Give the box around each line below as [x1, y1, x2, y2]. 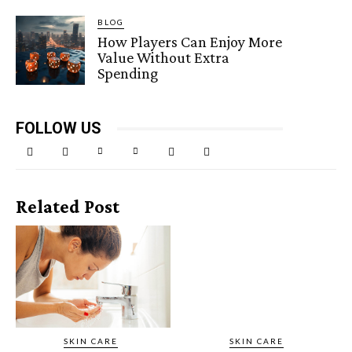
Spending [97, 64, 159, 82]
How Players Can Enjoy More [97, 32, 283, 50]
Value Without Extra [97, 48, 230, 66]
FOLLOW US [16, 119, 101, 138]
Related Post [16, 196, 119, 218]
